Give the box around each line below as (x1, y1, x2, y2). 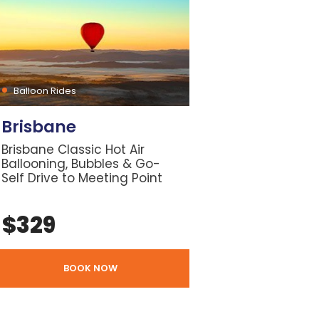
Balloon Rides (14, 83, 77, 98)
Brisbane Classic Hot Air (1, 140, 145, 158)
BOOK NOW (63, 261, 118, 275)
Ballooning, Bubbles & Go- (1, 155, 161, 172)
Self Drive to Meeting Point (1, 169, 163, 187)
